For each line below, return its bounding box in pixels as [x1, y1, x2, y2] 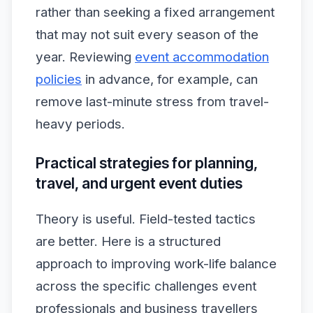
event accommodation [135, 48, 269, 65]
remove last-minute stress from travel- [36, 93, 269, 110]
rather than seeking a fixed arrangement [36, 3, 275, 20]
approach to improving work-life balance [36, 256, 277, 272]
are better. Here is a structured [36, 233, 221, 250]
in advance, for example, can [82, 71, 258, 87]
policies [36, 71, 82, 87]
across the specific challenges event [36, 278, 256, 295]
